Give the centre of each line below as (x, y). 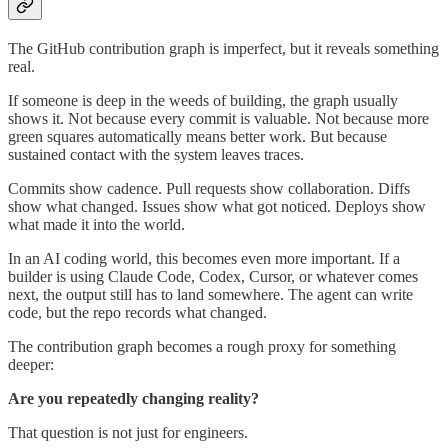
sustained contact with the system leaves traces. (156, 155)
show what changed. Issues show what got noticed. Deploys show (217, 207)
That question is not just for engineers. (128, 433)
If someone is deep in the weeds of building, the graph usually (203, 101)
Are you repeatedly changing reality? (133, 399)
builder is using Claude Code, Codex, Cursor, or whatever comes (213, 277)
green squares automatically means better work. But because (197, 137)
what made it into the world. (96, 225)
